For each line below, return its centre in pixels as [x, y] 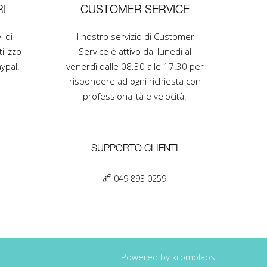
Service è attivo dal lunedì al [135, 51]
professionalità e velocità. [135, 96]
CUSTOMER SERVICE [135, 10]
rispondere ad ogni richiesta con [135, 81]
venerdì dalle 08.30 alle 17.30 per [135, 66]
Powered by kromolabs [168, 257]
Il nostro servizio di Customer [135, 36]
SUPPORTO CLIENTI [135, 149]
